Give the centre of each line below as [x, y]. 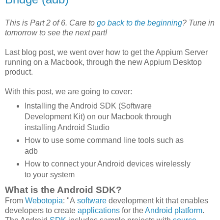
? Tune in [198, 23]
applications [99, 210]
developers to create [41, 210]
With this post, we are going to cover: [69, 92]
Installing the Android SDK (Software [88, 106]
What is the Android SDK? [63, 190]
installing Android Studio [67, 127]
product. [19, 72]
